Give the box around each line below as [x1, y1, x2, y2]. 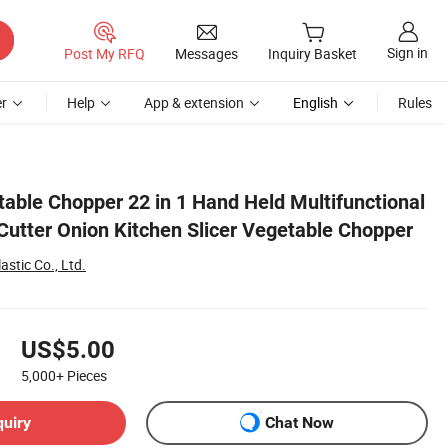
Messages [175, 43, 238, 63]
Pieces [67, 365, 107, 385]
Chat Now [265, 413, 334, 433]
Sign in [387, 43, 428, 63]
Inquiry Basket [268, 44, 357, 64]
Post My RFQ [64, 43, 145, 63]
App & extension [144, 93, 244, 112]
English [293, 93, 338, 112]
